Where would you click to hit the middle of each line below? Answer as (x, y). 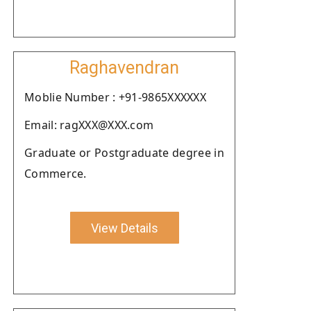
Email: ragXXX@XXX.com (89, 125)
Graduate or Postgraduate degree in (124, 153)
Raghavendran (124, 68)
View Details (124, 228)
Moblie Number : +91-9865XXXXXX (115, 97)
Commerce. (56, 174)
